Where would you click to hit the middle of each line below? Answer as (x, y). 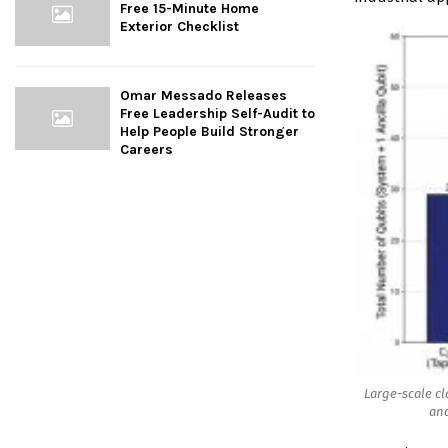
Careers (146, 149)
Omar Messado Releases (203, 95)
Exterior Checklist (179, 27)
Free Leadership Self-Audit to (217, 113)
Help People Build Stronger (209, 131)
